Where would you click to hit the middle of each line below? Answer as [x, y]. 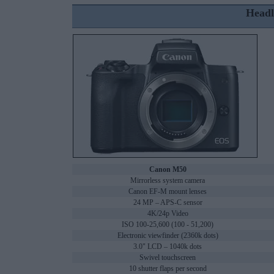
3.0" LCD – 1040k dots [168, 247]
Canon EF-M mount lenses [168, 192]
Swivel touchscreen [168, 258]
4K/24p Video [168, 214]
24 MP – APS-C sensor [168, 203]
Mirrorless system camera [168, 181]
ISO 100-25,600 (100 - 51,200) [168, 225]
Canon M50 [168, 170]
